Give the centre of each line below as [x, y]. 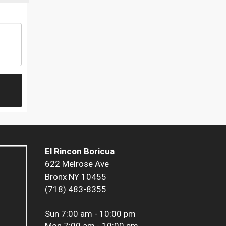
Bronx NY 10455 [75, 177]
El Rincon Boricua [79, 152]
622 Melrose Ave [77, 164]
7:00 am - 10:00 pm [98, 214]
